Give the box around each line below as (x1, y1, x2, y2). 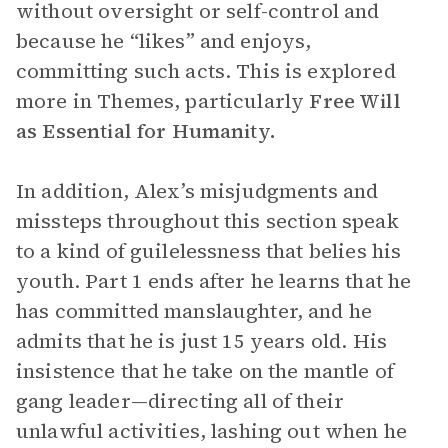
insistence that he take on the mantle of (16, 357, 394, 385)
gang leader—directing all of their (16, 387, 345, 415)
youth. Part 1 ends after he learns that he (16, 267, 412, 295)
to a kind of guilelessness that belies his (16, 237, 402, 265)
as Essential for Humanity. (16, 117, 276, 145)
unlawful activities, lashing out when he (16, 417, 407, 445)
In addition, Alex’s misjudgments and (16, 177, 379, 205)
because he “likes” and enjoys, (16, 27, 312, 55)
